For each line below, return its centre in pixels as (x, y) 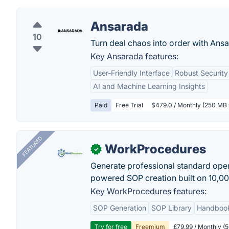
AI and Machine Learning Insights (149, 86)
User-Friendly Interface (131, 73)
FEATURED (32, 146)
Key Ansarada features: (134, 56)
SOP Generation (120, 208)
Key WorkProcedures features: (148, 191)
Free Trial (129, 105)
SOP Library (171, 208)
